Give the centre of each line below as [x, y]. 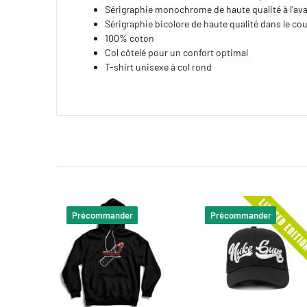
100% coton [130, 38]
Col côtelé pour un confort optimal [177, 52]
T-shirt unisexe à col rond [159, 66]
